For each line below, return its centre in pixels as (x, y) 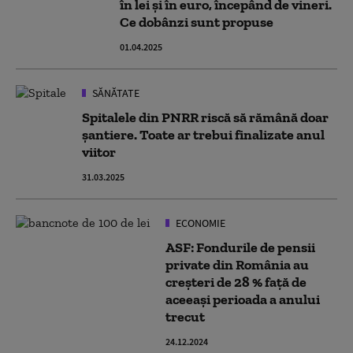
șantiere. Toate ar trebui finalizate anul (203, 135)
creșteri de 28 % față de (236, 282)
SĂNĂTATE (115, 93)
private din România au (237, 265)
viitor (99, 152)
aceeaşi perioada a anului (243, 299)
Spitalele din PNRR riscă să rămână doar (205, 117)
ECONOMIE (199, 223)
